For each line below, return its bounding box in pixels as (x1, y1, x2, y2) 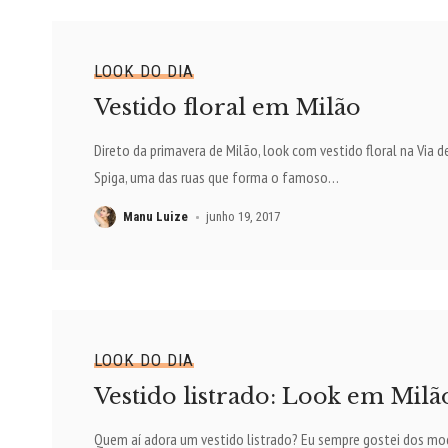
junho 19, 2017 (206, 209, 281, 225)
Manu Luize (122, 209, 188, 225)
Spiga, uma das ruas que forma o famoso (93, 167, 328, 188)
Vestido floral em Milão (93, 94, 361, 122)
